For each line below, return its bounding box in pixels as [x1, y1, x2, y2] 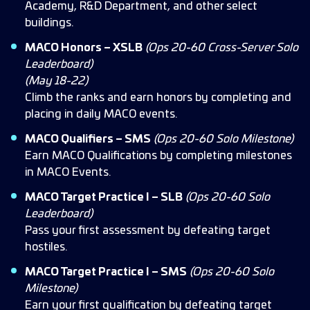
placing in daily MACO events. [25, 109, 177, 120]
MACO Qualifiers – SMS [25, 134, 151, 145]
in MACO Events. [25, 167, 111, 178]
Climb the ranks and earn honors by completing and [25, 92, 291, 103]
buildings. [25, 17, 73, 28]
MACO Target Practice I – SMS [25, 266, 187, 277]
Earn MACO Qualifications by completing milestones [25, 150, 292, 161]
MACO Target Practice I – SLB [25, 192, 183, 203]
